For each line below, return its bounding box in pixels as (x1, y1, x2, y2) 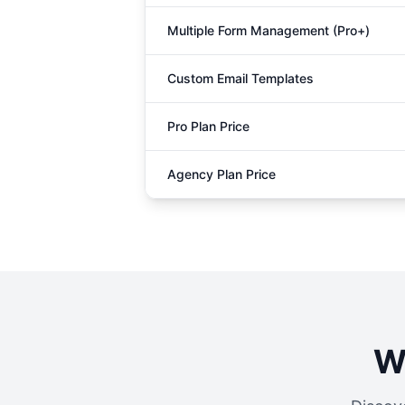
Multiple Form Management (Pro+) (167, 23, 370, 38)
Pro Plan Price (167, 118, 250, 134)
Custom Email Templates (167, 71, 314, 86)
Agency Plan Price (167, 166, 276, 182)
